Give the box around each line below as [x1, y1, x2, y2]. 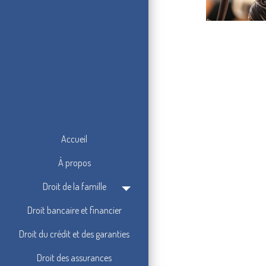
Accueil [61, 133, 87, 145]
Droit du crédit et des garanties [19, 228, 129, 240]
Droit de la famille [42, 180, 106, 193]
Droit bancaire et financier [27, 204, 122, 217]
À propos [58, 157, 91, 169]
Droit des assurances [37, 252, 112, 264]
